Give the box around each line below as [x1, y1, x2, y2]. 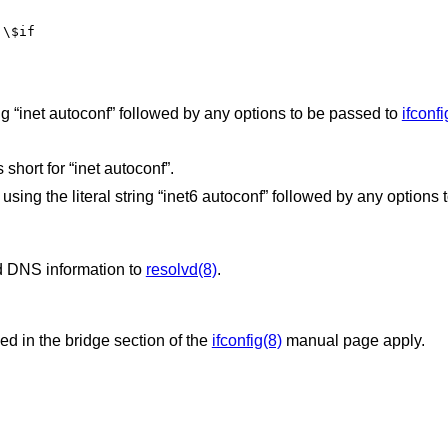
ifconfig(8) [211, 331, 282, 349]
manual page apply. [281, 331, 425, 349]
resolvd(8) [145, 261, 217, 279]
